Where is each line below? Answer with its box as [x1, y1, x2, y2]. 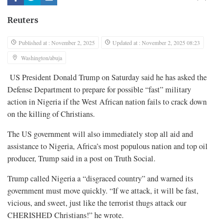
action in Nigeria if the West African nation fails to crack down [7, 96, 207, 108]
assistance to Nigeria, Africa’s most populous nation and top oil [7, 141, 208, 152]
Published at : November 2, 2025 [19, 39, 95, 47]
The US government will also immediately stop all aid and [7, 129, 193, 140]
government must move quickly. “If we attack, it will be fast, [7, 185, 198, 197]
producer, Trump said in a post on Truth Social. [7, 153, 155, 164]
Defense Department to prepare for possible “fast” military [7, 84, 191, 95]
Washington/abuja [21, 54, 62, 62]
